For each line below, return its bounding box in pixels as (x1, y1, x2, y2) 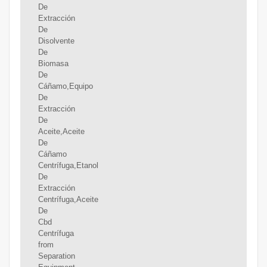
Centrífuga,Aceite (38, 195, 98, 204)
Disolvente (38, 36, 74, 46)
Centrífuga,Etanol (38, 161, 98, 170)
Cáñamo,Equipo (38, 82, 93, 91)
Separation (38, 252, 75, 261)
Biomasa (38, 59, 69, 69)
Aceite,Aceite (38, 127, 85, 136)
